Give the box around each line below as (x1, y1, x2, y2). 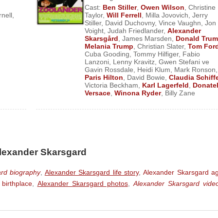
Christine (188, 3, 216, 11)
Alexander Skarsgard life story (44, 168, 139, 176)
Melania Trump (84, 42, 133, 50)
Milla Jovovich (145, 11, 188, 19)
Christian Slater (137, 42, 184, 50)
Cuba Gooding (84, 50, 129, 58)
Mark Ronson (174, 66, 216, 73)
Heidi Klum (137, 66, 170, 73)
